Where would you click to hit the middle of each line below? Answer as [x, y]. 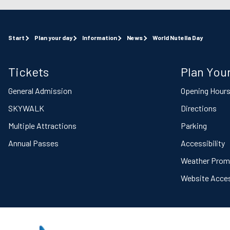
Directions [199, 108]
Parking [194, 126]
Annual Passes [33, 143]
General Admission [40, 91]
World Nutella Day [178, 37]
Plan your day [53, 37]
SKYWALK [26, 108]
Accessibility [203, 143]
